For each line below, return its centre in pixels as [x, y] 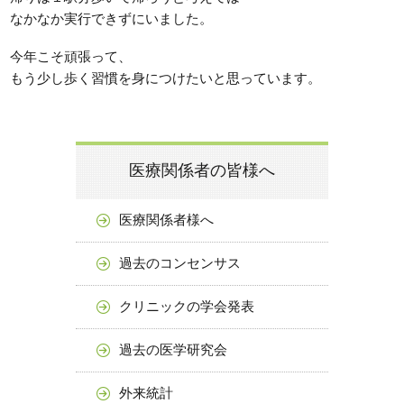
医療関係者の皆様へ [202, 170]
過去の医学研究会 [173, 349]
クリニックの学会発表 [187, 306]
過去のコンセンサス [180, 263]
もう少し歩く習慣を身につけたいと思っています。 [166, 78]
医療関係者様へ [166, 220]
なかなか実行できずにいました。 [112, 18]
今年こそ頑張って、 [71, 56]
